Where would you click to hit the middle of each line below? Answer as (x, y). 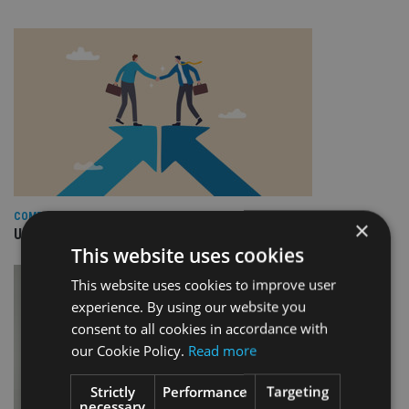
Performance (205, 391)
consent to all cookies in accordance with (199, 328)
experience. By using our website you (188, 306)
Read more (222, 350)
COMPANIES (42, 216)
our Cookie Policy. (129, 350)
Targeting (298, 391)
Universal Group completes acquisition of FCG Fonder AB (192, 234)
